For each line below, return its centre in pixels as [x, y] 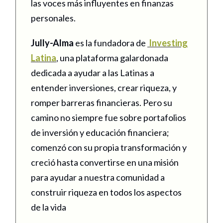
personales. [53, 18]
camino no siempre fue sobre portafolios [109, 117]
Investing [168, 43]
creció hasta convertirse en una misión [105, 162]
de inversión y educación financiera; [100, 132]
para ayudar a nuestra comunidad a [98, 177]
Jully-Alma [52, 43]
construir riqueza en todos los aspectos [106, 192]
